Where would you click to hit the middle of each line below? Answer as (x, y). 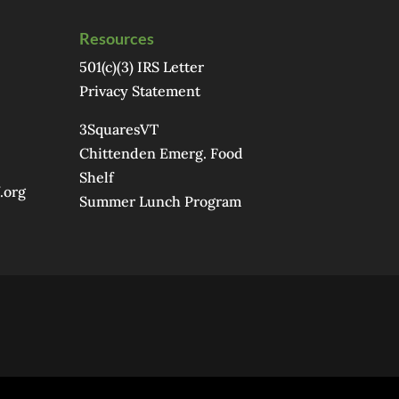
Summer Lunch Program (161, 201)
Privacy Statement (140, 90)
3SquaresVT (119, 129)
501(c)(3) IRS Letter (142, 66)
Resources (117, 38)
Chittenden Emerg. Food (162, 153)
